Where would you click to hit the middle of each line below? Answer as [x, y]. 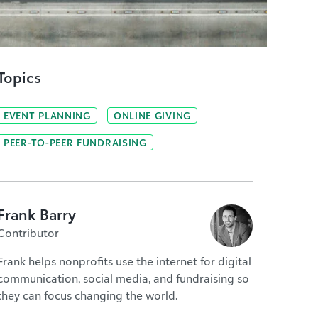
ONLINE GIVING [152, 115]
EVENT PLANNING [47, 115]
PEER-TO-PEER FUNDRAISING [75, 142]
